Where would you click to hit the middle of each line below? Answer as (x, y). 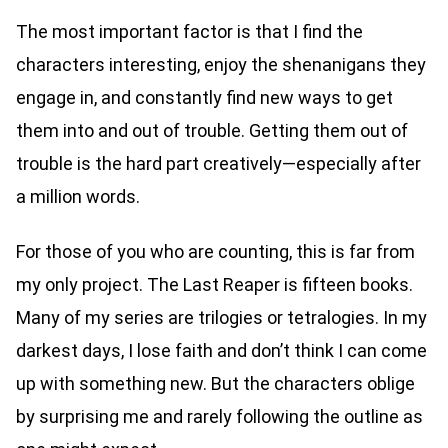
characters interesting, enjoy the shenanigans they (221, 64)
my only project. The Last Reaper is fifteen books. (214, 284)
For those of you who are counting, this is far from (215, 251)
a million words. (80, 196)
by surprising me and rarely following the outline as (219, 416)
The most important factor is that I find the (189, 31)
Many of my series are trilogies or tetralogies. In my (221, 317)
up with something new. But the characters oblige (215, 383)
